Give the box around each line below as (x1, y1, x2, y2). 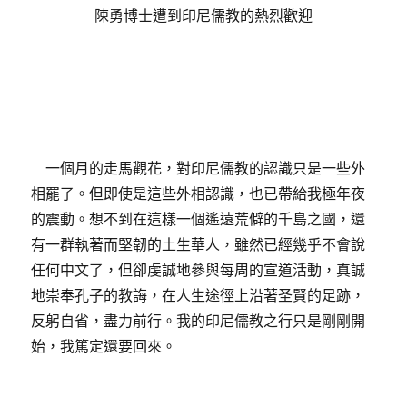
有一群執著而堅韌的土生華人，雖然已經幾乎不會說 (31, 235, 366, 254)
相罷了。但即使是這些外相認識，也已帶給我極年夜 (31, 184, 366, 203)
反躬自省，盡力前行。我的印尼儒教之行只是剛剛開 (31, 312, 366, 331)
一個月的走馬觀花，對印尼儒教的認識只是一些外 (31, 159, 366, 178)
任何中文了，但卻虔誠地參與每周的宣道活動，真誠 (31, 261, 366, 280)
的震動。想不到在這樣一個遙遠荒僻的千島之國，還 (31, 210, 366, 229)
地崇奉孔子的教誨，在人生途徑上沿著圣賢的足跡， (31, 286, 366, 305)
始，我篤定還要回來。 (31, 337, 177, 356)
